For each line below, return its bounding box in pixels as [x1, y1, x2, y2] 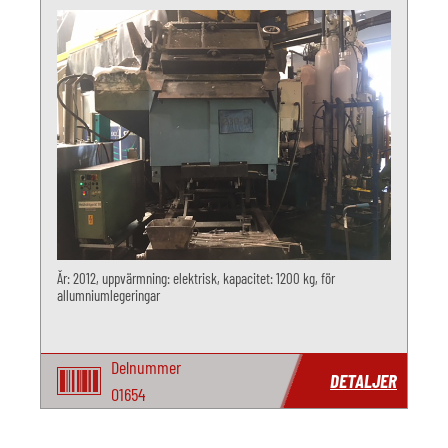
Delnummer [111, 356, 181, 378]
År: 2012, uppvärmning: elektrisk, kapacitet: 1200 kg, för [57, 269, 335, 287]
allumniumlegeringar [57, 286, 160, 304]
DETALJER [330, 369, 397, 392]
